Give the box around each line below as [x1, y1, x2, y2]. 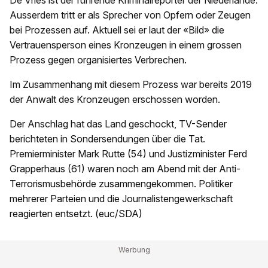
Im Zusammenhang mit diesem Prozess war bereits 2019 [10, 78, 252, 91]
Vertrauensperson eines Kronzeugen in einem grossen [10, 39, 242, 51]
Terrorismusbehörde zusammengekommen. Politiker [10, 178, 233, 190]
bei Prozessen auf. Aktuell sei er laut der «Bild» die [10, 24, 224, 36]
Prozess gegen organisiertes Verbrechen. [10, 54, 187, 66]
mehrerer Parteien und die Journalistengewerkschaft [10, 193, 233, 205]
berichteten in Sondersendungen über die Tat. [10, 133, 205, 145]
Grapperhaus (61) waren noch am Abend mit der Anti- [10, 163, 240, 175]
